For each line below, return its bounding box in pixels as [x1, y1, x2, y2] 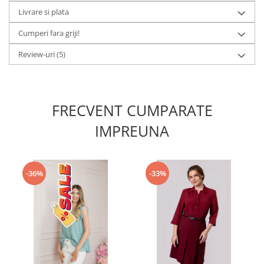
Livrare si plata [18, 6, 69, 17]
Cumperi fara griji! [18, 28, 80, 38]
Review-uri [18, 49, 57, 60]
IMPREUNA [95, 121, 169, 141]
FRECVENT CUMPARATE [51, 100, 213, 120]
